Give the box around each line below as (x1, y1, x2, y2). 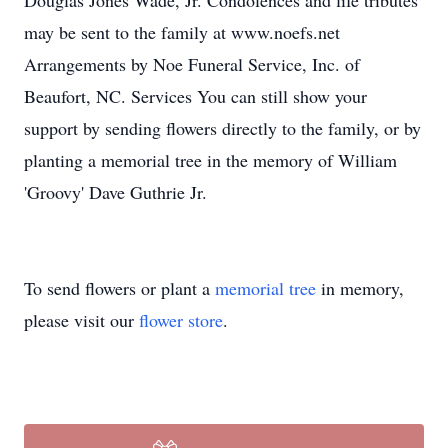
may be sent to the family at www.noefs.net (24, 20, 340, 44)
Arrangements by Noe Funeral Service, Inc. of (24, 52, 360, 76)
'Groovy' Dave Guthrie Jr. (24, 180, 207, 204)
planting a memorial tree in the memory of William (24, 148, 397, 172)
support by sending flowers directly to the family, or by (24, 116, 421, 140)
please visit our (24, 308, 139, 332)
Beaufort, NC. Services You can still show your (24, 84, 367, 108)
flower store (139, 308, 223, 332)
